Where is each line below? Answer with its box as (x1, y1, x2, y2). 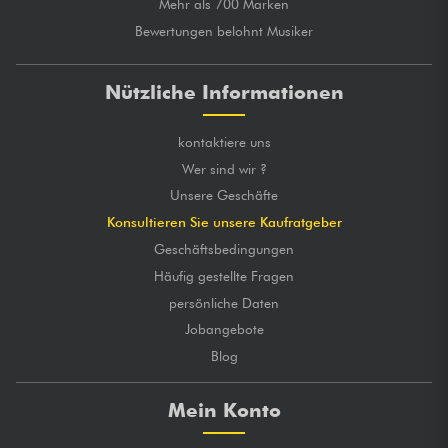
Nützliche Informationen (104, 80, 344, 104)
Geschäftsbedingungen (154, 241, 294, 258)
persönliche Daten (169, 294, 279, 311)
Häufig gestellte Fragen (154, 267, 294, 284)
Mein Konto (167, 399, 281, 423)
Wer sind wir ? (181, 160, 267, 177)
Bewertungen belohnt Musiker (135, 23, 313, 40)
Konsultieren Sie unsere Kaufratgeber (106, 214, 342, 231)
